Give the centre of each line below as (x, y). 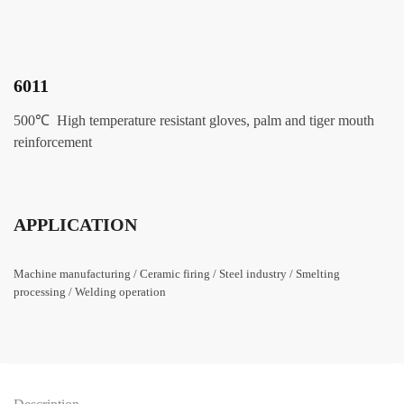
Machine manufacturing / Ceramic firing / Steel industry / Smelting (177, 274)
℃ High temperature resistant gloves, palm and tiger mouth (205, 120)
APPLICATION (75, 224)
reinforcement (53, 142)
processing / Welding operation (90, 292)
